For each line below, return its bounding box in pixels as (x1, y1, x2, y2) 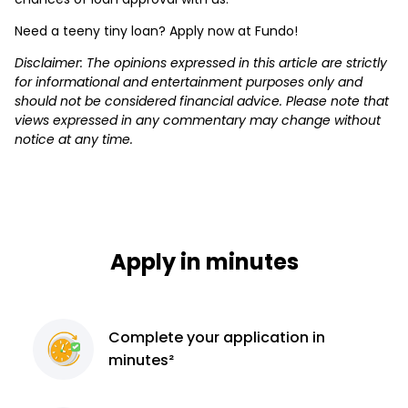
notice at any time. (15, 129, 133, 148)
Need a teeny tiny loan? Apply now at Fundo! (15, 21, 301, 40)
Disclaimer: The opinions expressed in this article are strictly (15, 53, 387, 72)
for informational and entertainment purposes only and (15, 72, 362, 91)
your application (187, 327, 313, 349)
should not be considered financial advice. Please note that (15, 91, 389, 110)
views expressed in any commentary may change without (15, 110, 381, 129)
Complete (108, 327, 188, 349)
